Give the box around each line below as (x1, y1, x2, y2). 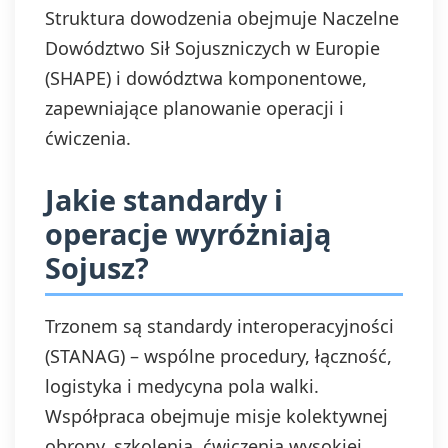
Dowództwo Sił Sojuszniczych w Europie (45, 36, 380, 60)
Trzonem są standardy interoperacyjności (45, 314, 394, 338)
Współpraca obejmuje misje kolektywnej (45, 404, 388, 428)
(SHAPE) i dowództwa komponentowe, (45, 66, 367, 90)
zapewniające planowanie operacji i (45, 96, 344, 120)
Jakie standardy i (45, 180, 283, 219)
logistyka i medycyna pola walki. (45, 374, 319, 398)
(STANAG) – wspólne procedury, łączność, (45, 344, 392, 368)
